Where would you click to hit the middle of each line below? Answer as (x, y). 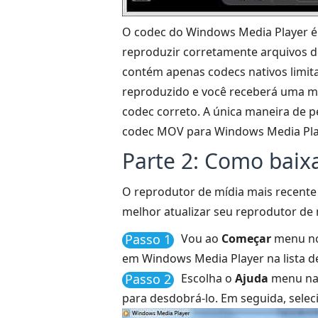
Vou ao (201, 238)
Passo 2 (148, 279)
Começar (246, 238)
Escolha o (208, 278)
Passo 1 (148, 239)
